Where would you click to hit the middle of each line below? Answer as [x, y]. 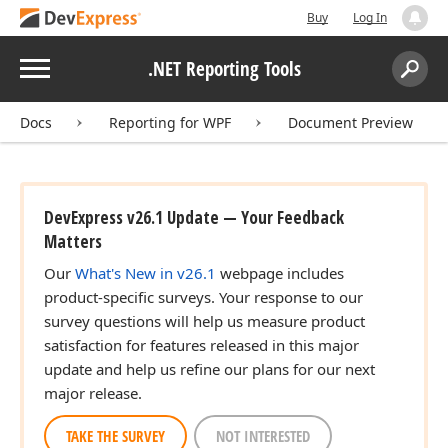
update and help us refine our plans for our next [209, 369]
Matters [73, 241]
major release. [93, 393]
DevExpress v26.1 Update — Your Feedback [194, 217]
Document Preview [350, 122]
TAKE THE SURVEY [115, 436]
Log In [370, 17]
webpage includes [280, 273]
